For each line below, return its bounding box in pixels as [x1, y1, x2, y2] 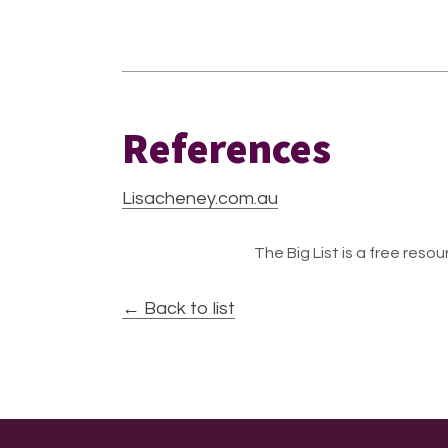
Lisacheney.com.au [122, 189, 278, 208]
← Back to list [122, 299, 235, 318]
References [122, 122, 331, 174]
